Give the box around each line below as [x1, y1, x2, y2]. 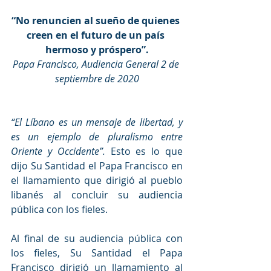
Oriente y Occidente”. [11, 144, 105, 158]
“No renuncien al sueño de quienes [11, 13, 182, 27]
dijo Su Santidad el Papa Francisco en [11, 158, 183, 172]
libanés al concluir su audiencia [11, 188, 183, 201]
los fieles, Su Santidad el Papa [11, 246, 183, 260]
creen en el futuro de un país [27, 28, 167, 42]
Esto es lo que [105, 144, 183, 158]
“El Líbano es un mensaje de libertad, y [11, 115, 183, 129]
